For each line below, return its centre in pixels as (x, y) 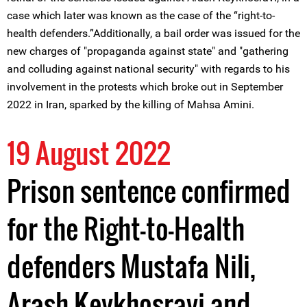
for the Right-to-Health (126, 228)
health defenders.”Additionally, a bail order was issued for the (153, 33)
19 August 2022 (89, 153)
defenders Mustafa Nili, (131, 266)
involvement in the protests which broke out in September (145, 87)
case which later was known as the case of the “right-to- (141, 15)
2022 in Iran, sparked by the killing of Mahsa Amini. (131, 105)
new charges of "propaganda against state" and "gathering (148, 51)
